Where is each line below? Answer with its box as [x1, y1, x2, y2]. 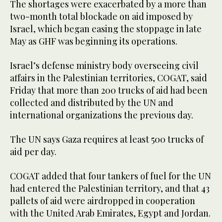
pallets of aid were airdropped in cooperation [10, 195, 195, 207]
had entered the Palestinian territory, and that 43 [10, 182, 210, 195]
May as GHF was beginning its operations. [10, 35, 177, 48]
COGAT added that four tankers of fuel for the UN [10, 170, 211, 182]
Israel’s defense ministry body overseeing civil [10, 59, 199, 72]
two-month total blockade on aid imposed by [10, 10, 193, 23]
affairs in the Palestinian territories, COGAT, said [10, 72, 207, 84]
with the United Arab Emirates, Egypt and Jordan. [10, 207, 211, 220]
